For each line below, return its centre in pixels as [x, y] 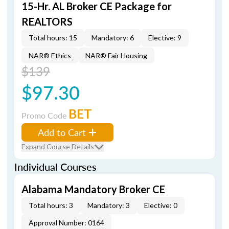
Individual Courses [55, 167]
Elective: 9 [165, 38]
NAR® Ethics [50, 55]
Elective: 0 [161, 205]
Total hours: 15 [53, 38]
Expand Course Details [58, 146]
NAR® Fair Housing [116, 55]
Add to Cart [62, 132]
